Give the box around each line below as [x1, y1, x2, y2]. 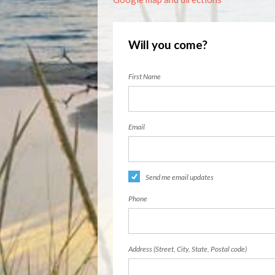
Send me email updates [145, 172, 214, 182]
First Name [128, 72, 161, 81]
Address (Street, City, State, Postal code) [128, 244, 247, 254]
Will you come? [128, 37, 207, 52]
